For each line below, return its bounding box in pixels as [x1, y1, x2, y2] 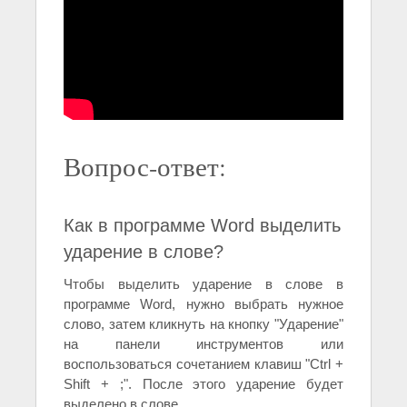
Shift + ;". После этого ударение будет [64, 376, 343, 392]
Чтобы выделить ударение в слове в [64, 276, 343, 293]
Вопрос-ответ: [64, 149, 226, 184]
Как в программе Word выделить [64, 215, 341, 236]
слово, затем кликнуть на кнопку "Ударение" [64, 316, 343, 333]
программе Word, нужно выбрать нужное [64, 296, 343, 313]
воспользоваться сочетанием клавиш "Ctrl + [64, 356, 343, 372]
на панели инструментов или [64, 336, 343, 352]
